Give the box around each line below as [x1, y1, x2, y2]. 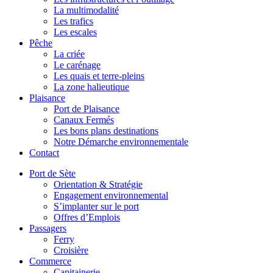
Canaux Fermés [54, 115, 114, 125]
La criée [54, 49, 85, 59]
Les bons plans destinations [54, 126, 158, 136]
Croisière [54, 245, 88, 255]
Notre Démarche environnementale [54, 136, 188, 147]
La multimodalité [54, 5, 119, 15]
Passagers [29, 223, 66, 233]
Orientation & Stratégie [54, 179, 143, 190]
